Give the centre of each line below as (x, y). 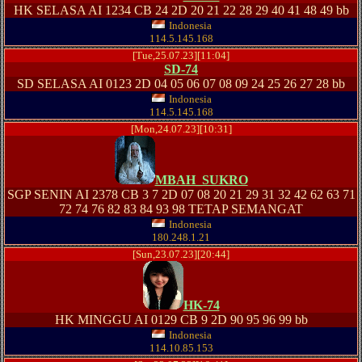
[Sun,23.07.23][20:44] (181, 254)
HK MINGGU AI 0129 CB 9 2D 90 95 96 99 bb (181, 320)
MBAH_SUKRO (201, 180)
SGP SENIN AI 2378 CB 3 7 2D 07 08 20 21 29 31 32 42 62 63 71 (181, 194)
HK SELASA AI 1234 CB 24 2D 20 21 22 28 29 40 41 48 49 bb (181, 10)
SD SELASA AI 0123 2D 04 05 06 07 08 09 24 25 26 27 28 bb (181, 84)
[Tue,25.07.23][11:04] (181, 55)
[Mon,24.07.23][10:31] (181, 129)
